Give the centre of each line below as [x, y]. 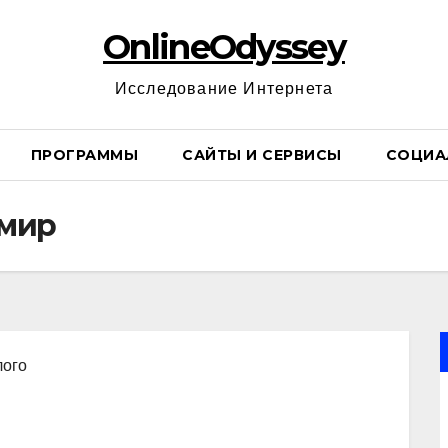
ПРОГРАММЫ [84, 155]
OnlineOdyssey [224, 47]
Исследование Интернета [224, 88]
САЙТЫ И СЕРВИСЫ [262, 155]
